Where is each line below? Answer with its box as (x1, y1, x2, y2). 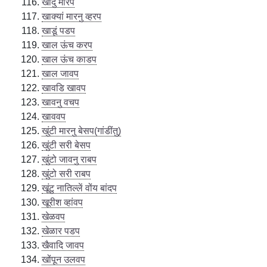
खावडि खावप (42, 82, 86, 93)
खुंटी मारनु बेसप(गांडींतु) (42, 125, 122, 136)
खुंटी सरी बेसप (42, 139, 91, 150)
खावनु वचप (42, 97, 80, 107)
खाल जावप (42, 68, 79, 79)
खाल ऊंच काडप (42, 54, 97, 64)
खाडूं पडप (42, 25, 76, 36)
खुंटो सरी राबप (42, 168, 91, 179)
